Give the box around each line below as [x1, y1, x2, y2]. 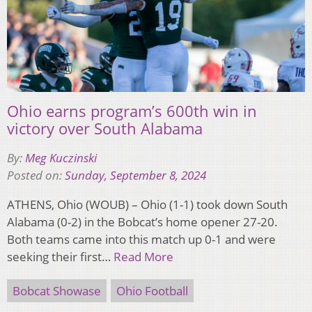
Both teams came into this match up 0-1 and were [7, 231, 276, 248]
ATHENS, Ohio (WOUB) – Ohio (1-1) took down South [7, 196, 288, 213]
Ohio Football [116, 283, 188, 299]
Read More [114, 249, 173, 265]
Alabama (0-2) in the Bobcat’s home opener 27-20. [7, 214, 278, 231]
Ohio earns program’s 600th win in [7, 100, 257, 122]
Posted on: [7, 167, 65, 184]
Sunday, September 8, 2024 [65, 167, 206, 184]
